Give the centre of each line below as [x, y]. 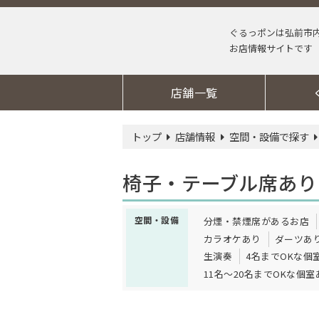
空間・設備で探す [269, 136]
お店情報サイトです [271, 48]
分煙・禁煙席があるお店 [256, 221]
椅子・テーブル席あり [220, 182]
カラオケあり [232, 239]
